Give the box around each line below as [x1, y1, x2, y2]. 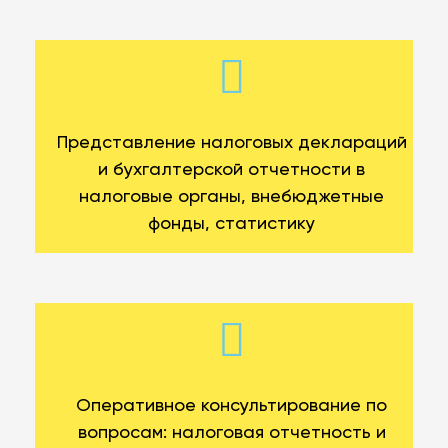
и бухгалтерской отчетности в [98, 161, 365, 180]
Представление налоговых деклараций [56, 134, 407, 153]
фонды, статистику [148, 215, 315, 234]
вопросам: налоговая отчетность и [77, 424, 386, 443]
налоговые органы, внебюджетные [79, 188, 384, 207]
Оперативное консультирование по [76, 397, 387, 416]
